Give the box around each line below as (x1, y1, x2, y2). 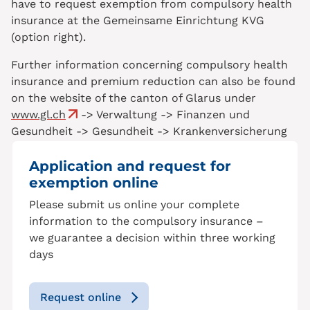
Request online (40, 291, 121, 304)
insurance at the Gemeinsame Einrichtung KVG (11, 14, 264, 28)
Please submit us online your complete (29, 198, 239, 212)
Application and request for (29, 158, 231, 175)
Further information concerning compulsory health (11, 58, 288, 72)
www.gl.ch (11, 108, 66, 122)
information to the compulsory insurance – (29, 215, 264, 228)
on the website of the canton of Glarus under (11, 91, 256, 105)
